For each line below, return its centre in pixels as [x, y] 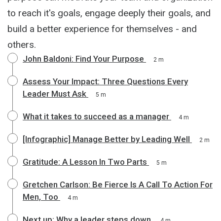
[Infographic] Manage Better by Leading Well [106, 139]
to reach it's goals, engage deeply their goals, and [109, 13]
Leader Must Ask [55, 93]
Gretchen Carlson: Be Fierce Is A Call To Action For [118, 184]
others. [22, 44]
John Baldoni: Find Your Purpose [83, 58]
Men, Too [40, 197]
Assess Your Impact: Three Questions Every [105, 81]
